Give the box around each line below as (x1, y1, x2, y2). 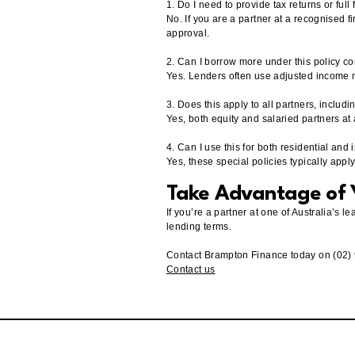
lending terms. (166, 221, 232, 232)
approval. (166, 28, 210, 39)
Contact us (166, 264, 216, 275)
